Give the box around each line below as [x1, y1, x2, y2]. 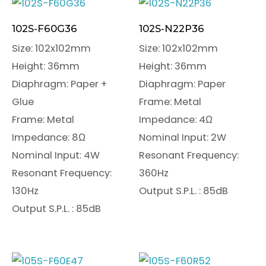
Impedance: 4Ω [139, 113, 213, 127]
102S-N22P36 [139, 22, 204, 34]
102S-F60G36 [12, 22, 77, 34]
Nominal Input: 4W [12, 148, 100, 163]
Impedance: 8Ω [12, 131, 85, 145]
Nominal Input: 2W [139, 131, 226, 145]
